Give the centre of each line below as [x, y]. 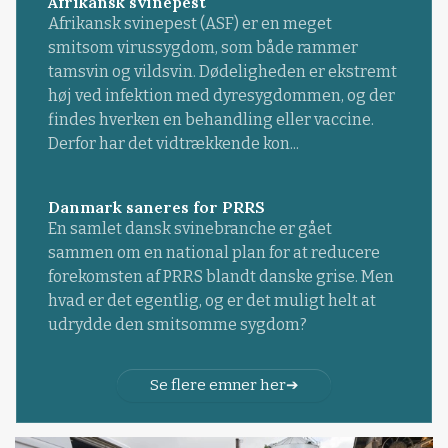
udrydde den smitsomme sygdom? [177, 325]
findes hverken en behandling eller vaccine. [210, 120]
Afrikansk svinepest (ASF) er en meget [189, 24]
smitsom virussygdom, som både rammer [202, 48]
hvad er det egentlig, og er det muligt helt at [211, 301]
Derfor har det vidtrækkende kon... [173, 144]
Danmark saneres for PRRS [156, 207]
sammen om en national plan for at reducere [213, 253]
